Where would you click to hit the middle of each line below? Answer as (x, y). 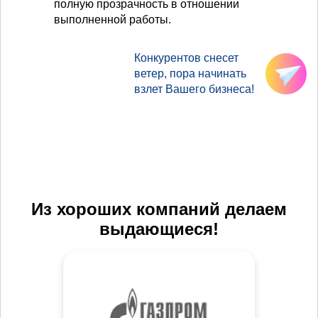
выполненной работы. (113, 20)
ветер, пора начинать (191, 74)
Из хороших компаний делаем (159, 209)
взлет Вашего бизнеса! (194, 89)
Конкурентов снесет (187, 58)
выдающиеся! (159, 229)
